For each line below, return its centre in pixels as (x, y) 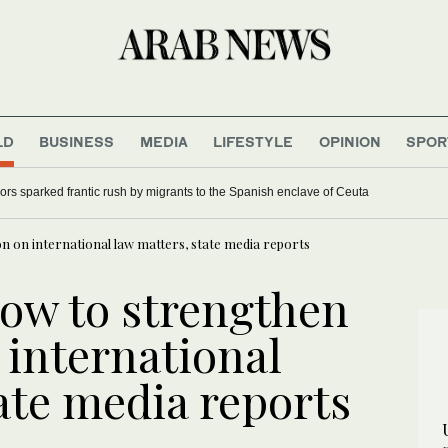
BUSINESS (77, 141)
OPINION (349, 141)
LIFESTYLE (253, 141)
